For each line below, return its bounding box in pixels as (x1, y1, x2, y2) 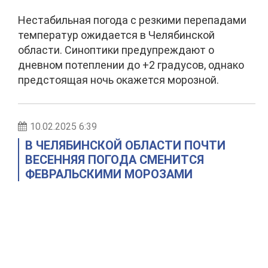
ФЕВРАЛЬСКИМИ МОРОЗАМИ (25, 167, 193, 181)
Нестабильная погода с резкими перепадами (18, 14, 246, 26)
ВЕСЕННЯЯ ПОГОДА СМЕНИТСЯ (25, 153, 204, 167)
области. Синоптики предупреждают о (18, 44, 214, 56)
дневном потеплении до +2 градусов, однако (18, 59, 244, 71)
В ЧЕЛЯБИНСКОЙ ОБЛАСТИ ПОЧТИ (25, 138, 226, 153)
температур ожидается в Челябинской (18, 29, 215, 41)
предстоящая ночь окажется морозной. (18, 74, 219, 86)
